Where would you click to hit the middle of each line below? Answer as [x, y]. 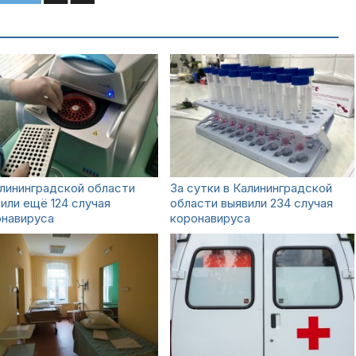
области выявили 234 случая [252, 203]
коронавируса [210, 218]
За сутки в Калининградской [251, 188]
